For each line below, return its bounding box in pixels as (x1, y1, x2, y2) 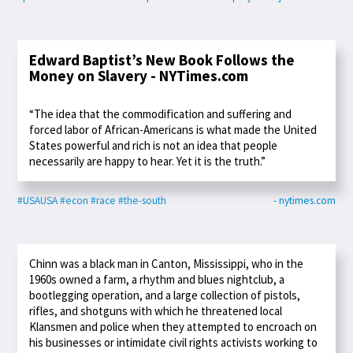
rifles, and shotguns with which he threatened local (29, 303, 283, 318)
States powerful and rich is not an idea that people (29, 137, 278, 153)
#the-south (118, 193, 167, 207)
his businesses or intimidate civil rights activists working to (29, 334, 318, 350)
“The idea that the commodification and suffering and (29, 106, 292, 121)
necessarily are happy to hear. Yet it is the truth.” (29, 153, 266, 169)
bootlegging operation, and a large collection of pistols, (29, 287, 301, 303)
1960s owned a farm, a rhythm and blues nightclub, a (29, 271, 285, 287)
